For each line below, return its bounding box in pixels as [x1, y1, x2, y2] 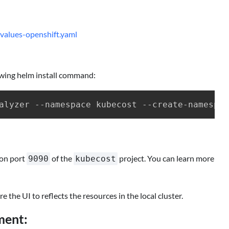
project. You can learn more [118, 153, 214, 163]
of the [50, 153, 74, 163]
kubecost [75, 153, 116, 164]
